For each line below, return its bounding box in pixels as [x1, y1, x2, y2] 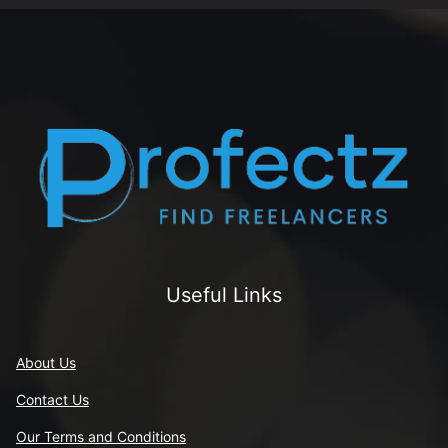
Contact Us [16, 390, 89, 408]
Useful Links [166, 282, 282, 307]
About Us [16, 353, 76, 371]
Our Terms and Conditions [16, 427, 186, 445]
